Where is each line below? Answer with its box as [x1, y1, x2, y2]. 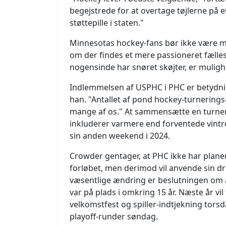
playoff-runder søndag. [70, 211, 158, 222]
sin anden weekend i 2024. [70, 130, 170, 141]
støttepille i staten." [70, 17, 144, 28]
